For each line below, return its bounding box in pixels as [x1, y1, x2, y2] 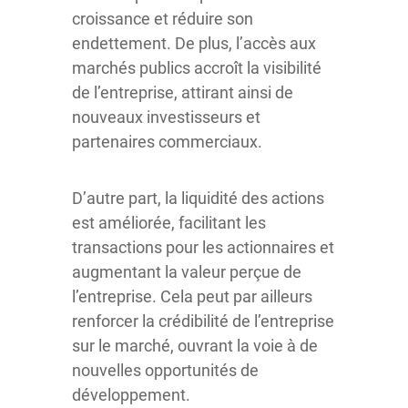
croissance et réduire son [72, 9, 253, 28]
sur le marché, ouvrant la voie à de [72, 336, 318, 355]
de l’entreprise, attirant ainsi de [72, 83, 293, 102]
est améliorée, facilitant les [72, 213, 266, 232]
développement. [72, 385, 190, 404]
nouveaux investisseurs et [72, 107, 260, 127]
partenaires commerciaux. [72, 132, 262, 151]
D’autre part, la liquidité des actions [72, 189, 324, 208]
